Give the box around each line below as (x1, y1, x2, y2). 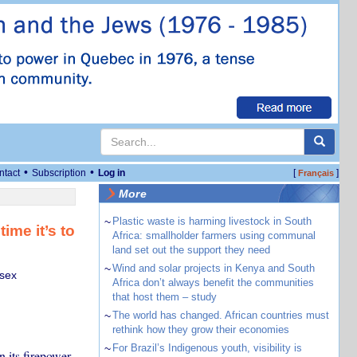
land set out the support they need (112, 244, 270, 256)
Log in (98, 167, 125, 178)
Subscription (32, 167, 86, 178)
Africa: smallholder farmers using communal (112, 229, 316, 241)
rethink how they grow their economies (112, 324, 289, 335)
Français (297, 168, 334, 178)
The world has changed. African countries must (112, 309, 329, 321)
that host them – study (112, 291, 217, 303)
